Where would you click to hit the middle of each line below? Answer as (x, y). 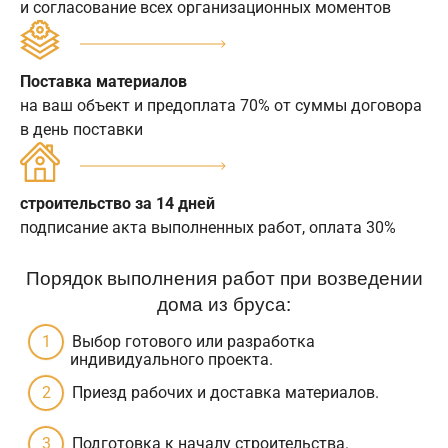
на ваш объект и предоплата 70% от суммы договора (221, 105)
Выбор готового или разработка (193, 341)
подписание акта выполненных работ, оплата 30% (208, 227)
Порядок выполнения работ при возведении (224, 276)
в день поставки (81, 129)
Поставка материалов (103, 81)
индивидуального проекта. (171, 359)
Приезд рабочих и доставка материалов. (225, 392)
